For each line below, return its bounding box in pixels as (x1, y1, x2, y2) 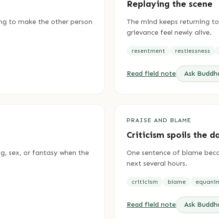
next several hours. (127, 159, 187, 168)
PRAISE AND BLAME (127, 117, 192, 124)
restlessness (175, 47, 210, 54)
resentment (131, 47, 165, 54)
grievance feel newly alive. (127, 28, 212, 37)
